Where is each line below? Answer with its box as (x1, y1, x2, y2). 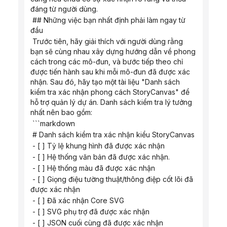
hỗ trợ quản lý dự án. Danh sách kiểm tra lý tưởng (30, 98, 192, 106)
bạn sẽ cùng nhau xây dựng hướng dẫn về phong (30, 47, 196, 56)
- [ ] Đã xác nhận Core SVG (32, 196, 124, 205)
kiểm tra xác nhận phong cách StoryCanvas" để (30, 88, 190, 96)
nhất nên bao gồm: (30, 108, 92, 117)
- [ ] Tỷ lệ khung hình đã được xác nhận (32, 141, 165, 150)
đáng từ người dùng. (30, 5, 98, 13)
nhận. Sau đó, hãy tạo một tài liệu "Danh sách (30, 78, 180, 86)
